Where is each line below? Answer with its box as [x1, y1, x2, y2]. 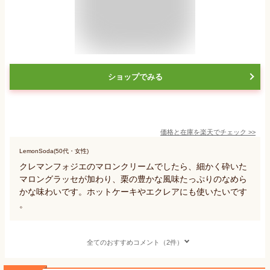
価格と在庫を [160, 128, 200, 136]
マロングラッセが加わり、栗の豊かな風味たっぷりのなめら [19, 174, 247, 184]
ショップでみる [107, 72, 163, 81]
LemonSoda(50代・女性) [19, 147, 89, 154]
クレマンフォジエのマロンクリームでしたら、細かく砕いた [19, 161, 247, 171]
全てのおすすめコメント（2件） [87, 238, 183, 246]
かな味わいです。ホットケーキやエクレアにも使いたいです [19, 186, 247, 196]
